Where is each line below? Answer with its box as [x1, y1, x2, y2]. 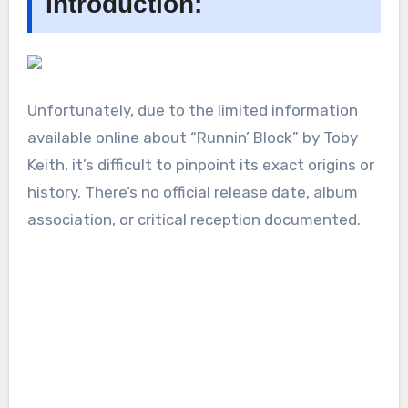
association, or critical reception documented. [26, 210, 361, 229]
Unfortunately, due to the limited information [26, 101, 358, 120]
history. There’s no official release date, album [26, 183, 358, 202]
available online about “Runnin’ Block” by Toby [26, 128, 358, 148]
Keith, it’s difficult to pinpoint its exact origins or [26, 156, 374, 175]
